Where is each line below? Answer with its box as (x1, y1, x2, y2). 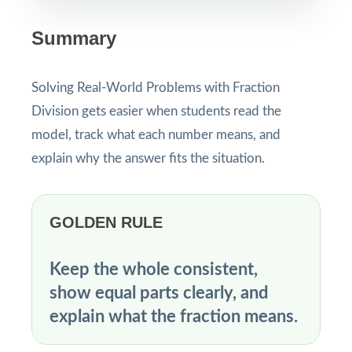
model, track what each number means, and (31, 127, 280, 141)
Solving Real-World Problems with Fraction (31, 80, 280, 94)
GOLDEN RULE (49, 213, 163, 231)
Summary (31, 27, 116, 49)
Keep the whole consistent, (49, 260, 258, 278)
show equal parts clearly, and (49, 284, 268, 302)
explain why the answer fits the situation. (31, 151, 265, 165)
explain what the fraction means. (49, 307, 298, 325)
